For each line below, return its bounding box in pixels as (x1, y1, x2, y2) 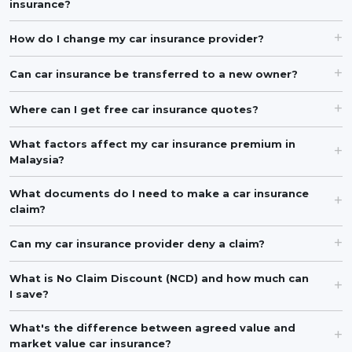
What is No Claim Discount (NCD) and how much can (9, 272, 309, 284)
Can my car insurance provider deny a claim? (9, 237, 265, 250)
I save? (9, 288, 49, 300)
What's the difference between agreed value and (9, 321, 295, 334)
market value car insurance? (9, 337, 171, 350)
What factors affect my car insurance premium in (9, 137, 295, 150)
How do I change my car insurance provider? (9, 32, 264, 45)
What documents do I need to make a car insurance (9, 187, 309, 200)
